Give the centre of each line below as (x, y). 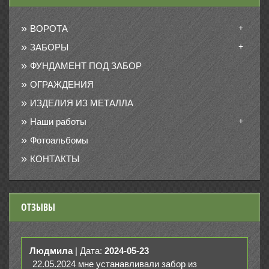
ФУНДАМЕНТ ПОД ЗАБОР (86, 66)
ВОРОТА (49, 29)
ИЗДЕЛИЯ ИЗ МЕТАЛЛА (82, 103)
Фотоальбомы (59, 140)
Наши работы (58, 122)
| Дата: (90, 251)
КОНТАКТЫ (55, 159)
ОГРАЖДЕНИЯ (62, 84)
